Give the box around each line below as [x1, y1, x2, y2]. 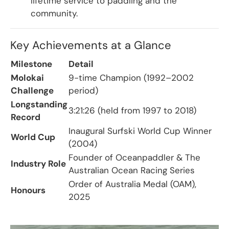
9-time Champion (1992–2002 [68, 72, 194, 83]
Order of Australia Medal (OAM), [68, 178, 196, 190]
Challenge [11, 85, 54, 96]
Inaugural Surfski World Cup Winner [68, 125, 212, 136]
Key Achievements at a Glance [10, 38, 171, 53]
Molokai [11, 72, 44, 83]
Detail [68, 58, 94, 70]
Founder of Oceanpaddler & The [68, 152, 200, 163]
